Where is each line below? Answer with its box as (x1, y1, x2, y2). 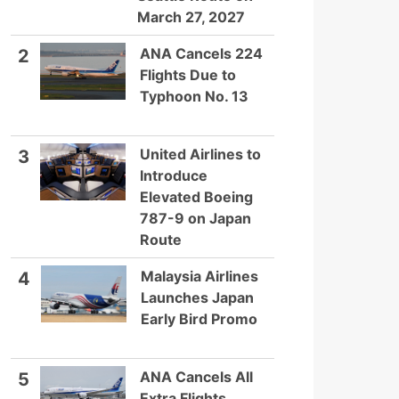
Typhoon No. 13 (140, 87, 248, 105)
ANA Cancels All (140, 368, 253, 386)
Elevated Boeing (140, 188, 253, 206)
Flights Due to (140, 66, 236, 84)
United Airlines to (140, 145, 261, 163)
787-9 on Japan (140, 209, 251, 227)
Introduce (140, 167, 208, 184)
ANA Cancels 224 (140, 45, 263, 62)
